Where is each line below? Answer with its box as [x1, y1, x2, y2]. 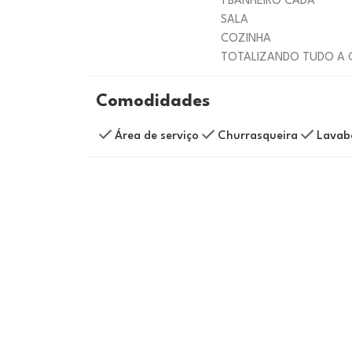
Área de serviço [115, 130, 199, 142]
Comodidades [96, 93, 210, 110]
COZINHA [220, 33, 274, 45]
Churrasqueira [218, 130, 298, 142]
